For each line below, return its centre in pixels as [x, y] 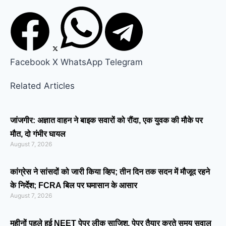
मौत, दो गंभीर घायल [38, 134]
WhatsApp [81, 62]
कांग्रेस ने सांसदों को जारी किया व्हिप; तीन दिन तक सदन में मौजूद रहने [110, 172]
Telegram [124, 62]
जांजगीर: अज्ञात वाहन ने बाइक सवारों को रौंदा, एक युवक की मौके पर [106, 120]
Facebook [30, 62]
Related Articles [42, 86]
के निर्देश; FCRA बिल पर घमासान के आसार [74, 185]
